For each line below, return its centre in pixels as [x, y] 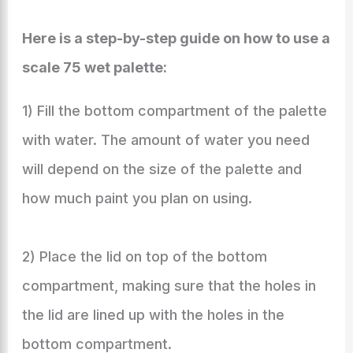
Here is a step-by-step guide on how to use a [176, 38]
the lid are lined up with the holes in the [153, 315]
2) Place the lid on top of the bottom [144, 256]
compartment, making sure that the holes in [169, 286]
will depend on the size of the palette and [162, 169]
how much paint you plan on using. [137, 198]
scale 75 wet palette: [94, 67]
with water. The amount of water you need [165, 140]
